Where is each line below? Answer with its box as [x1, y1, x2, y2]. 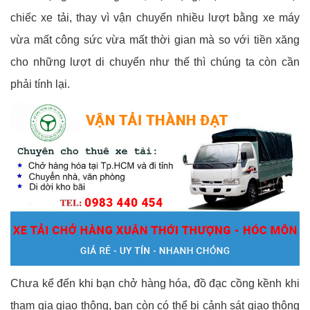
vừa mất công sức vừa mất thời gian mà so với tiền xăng [10, 34, 300, 46]
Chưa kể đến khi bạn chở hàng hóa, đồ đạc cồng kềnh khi [10, 277, 300, 290]
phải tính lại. [10, 78, 70, 91]
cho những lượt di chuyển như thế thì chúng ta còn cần [10, 56, 300, 69]
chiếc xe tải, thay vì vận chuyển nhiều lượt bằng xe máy [10, 12, 300, 24]
